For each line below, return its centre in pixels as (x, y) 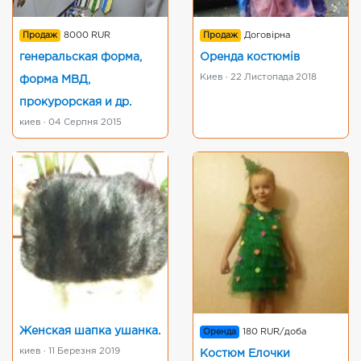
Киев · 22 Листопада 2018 (258, 77)
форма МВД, (55, 80)
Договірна (268, 35)
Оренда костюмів (250, 57)
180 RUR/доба (275, 332)
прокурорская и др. (75, 102)
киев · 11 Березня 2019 (70, 351)
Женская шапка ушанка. (90, 331)
